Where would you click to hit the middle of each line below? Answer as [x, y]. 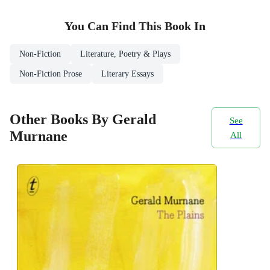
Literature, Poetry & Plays [125, 54]
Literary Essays [127, 74]
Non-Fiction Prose [51, 74]
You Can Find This [115, 27]
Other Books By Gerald [83, 120]
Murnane [39, 137]
